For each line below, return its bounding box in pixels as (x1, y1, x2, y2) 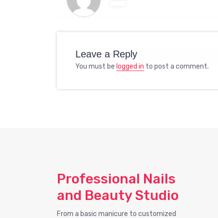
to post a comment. (144, 62, 209, 71)
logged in (116, 62, 144, 71)
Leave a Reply (75, 48, 137, 59)
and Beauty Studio (57, 187, 179, 203)
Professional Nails (57, 170, 176, 187)
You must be (75, 62, 116, 71)
